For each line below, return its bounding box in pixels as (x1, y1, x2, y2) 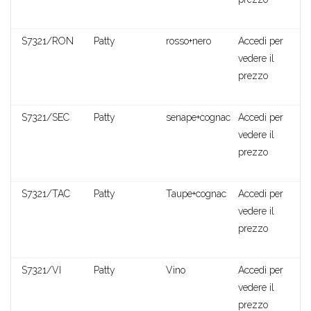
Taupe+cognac (166, 188, 226, 200)
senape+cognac (166, 112, 230, 124)
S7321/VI (22, 264, 61, 276)
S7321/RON (22, 35, 74, 47)
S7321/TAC (22, 188, 70, 200)
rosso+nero (166, 35, 211, 47)
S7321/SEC (22, 112, 69, 124)
